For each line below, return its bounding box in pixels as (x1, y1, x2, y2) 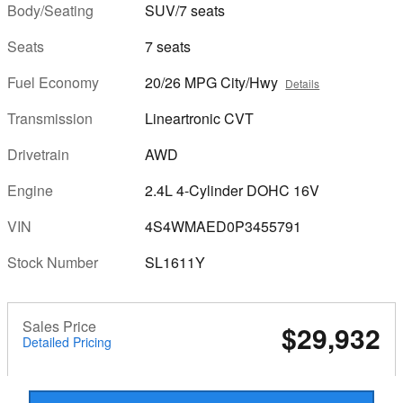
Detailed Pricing (22, 333, 112, 351)
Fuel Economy (7, 72, 99, 93)
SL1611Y (145, 252, 206, 273)
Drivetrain (7, 144, 69, 165)
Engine (7, 180, 53, 201)
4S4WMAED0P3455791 (145, 216, 302, 237)
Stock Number (7, 252, 98, 273)
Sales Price (22, 316, 96, 336)
